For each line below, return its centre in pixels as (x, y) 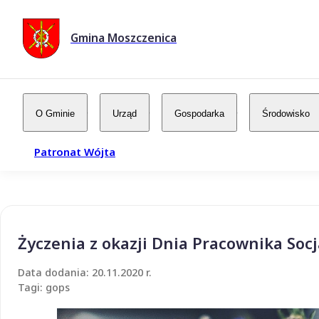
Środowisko (286, 113)
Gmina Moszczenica (124, 38)
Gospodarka (199, 113)
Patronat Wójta (75, 151)
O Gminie (55, 113)
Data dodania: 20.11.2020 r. (85, 272)
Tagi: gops (44, 287)
